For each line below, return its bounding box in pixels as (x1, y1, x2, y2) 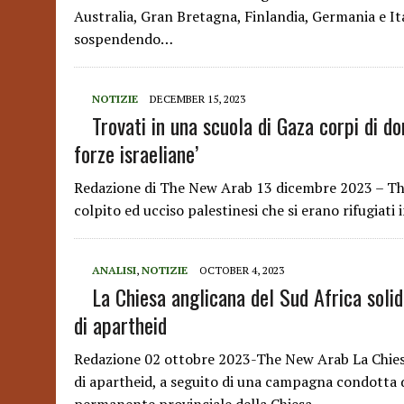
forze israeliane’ (74, 137, 198, 170)
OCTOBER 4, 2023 (199, 263, 284, 277)
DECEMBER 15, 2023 (150, 92, 245, 106)
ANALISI (92, 263, 136, 277)
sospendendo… (74, 29, 173, 49)
